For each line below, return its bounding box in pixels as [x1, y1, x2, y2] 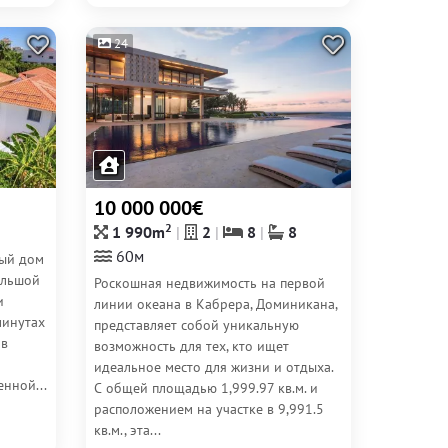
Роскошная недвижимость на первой [94, 274, 325, 292]
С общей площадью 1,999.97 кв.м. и [94, 379, 318, 397]
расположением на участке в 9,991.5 [94, 400, 324, 418]
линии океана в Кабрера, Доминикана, [94, 295, 337, 313]
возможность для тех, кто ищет [94, 337, 289, 355]
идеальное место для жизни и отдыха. [94, 358, 333, 376]
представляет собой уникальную [94, 316, 299, 334]
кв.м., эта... [94, 421, 161, 439]
